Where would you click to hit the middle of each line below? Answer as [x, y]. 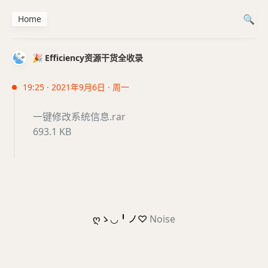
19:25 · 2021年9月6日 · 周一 [76, 87]
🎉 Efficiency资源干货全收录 [88, 58]
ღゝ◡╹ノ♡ [121, 219]
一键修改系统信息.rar [79, 117]
